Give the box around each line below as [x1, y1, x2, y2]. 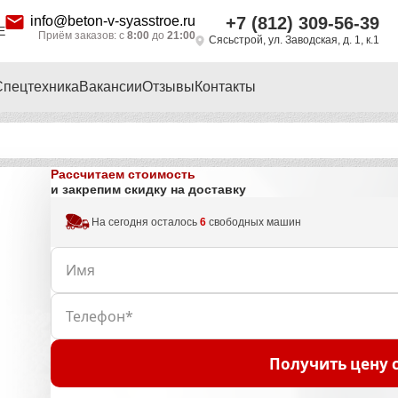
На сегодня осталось [92, 216, 201, 228]
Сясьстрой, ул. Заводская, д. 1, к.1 [209, 34, 379, 46]
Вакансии [79, 79, 142, 94]
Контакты [195, 79, 256, 94]
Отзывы [142, 79, 195, 94]
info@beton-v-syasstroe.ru [30, 13, 195, 28]
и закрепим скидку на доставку [51, 182, 247, 196]
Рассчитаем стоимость [51, 167, 196, 181]
